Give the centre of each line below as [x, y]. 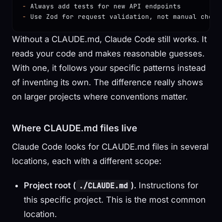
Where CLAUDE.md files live [75, 128]
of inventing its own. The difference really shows [108, 82]
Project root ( [50, 185]
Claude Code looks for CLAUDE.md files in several [110, 146]
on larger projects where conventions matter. [100, 96]
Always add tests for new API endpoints [104, 6]
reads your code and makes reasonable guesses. [108, 53]
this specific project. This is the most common [115, 199]
